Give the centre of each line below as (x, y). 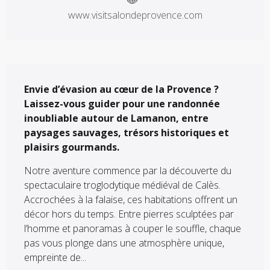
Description (38, 73)
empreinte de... (55, 258)
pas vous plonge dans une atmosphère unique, (124, 243)
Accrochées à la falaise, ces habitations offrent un (131, 200)
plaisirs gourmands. (72, 147)
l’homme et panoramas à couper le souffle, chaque (133, 229)
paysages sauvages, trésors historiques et (127, 133)
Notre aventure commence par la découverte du (128, 171)
